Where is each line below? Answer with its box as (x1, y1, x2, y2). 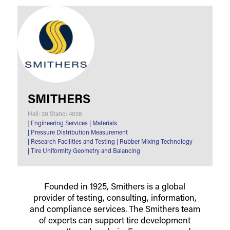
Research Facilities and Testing (29, 139, 115, 145)
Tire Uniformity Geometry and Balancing (29, 148, 140, 155)
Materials (90, 120, 117, 127)
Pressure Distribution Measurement (29, 129, 128, 136)
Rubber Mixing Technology (118, 139, 193, 145)
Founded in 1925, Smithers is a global (44, 182, 186, 191)
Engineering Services (29, 120, 88, 127)
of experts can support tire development (39, 216, 191, 225)
